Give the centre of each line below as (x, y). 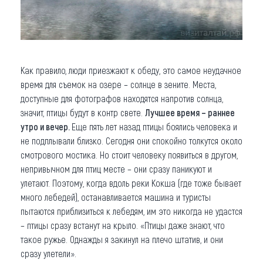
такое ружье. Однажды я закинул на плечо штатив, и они (122, 239)
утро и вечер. (46, 126)
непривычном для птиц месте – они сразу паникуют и (116, 168)
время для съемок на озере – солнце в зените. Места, (118, 84)
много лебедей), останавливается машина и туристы (116, 197)
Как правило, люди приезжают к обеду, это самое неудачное (131, 70)
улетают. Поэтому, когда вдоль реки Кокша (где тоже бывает (131, 183)
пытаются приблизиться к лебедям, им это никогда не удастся (131, 211)
